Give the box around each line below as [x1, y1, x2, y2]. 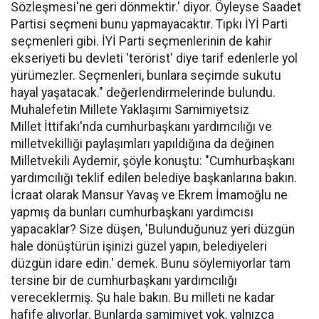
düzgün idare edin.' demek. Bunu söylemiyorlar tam [11, 256, 291, 271]
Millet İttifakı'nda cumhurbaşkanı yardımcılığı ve [11, 120, 272, 134]
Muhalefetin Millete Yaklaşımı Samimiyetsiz [11, 103, 249, 117]
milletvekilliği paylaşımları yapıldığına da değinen [11, 137, 274, 151]
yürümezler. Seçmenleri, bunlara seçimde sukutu [11, 68, 281, 83]
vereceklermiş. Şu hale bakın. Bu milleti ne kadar [11, 291, 275, 305]
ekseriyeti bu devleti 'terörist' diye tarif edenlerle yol [11, 51, 298, 66]
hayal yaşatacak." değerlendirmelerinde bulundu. [11, 85, 276, 100]
